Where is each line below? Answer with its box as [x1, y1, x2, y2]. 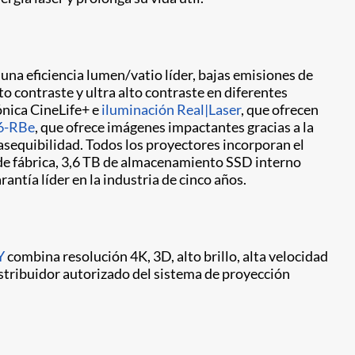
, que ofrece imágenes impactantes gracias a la [35, 118, 314, 136]
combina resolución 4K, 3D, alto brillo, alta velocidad [5, 247, 328, 265]
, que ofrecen [241, 101, 319, 118]
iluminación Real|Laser [101, 101, 241, 118]
